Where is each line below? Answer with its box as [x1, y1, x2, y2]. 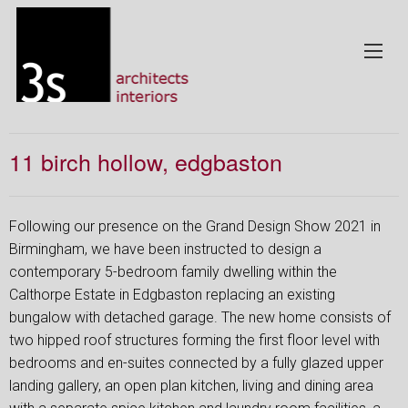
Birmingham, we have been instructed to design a [9, 240, 321, 258]
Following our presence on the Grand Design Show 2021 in [9, 218, 381, 235]
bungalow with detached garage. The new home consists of [9, 309, 391, 326]
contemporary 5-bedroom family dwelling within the [9, 263, 337, 280]
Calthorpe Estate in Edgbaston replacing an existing [9, 286, 335, 303]
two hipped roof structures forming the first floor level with [9, 331, 380, 349]
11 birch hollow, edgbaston [9, 145, 282, 178]
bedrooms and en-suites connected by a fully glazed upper [9, 354, 383, 372]
